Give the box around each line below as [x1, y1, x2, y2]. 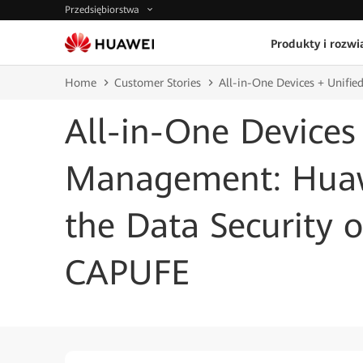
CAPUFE [65, 253, 190, 293]
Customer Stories [114, 76, 201, 89]
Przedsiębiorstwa [65, 4, 143, 16]
